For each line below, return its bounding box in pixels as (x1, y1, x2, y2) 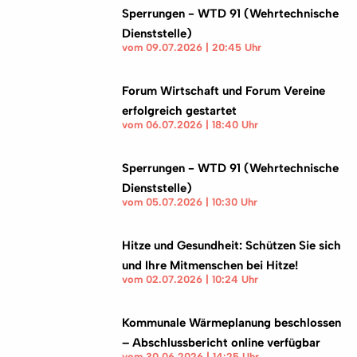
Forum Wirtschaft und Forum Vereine (122, 84, 326, 98)
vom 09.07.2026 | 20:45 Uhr (122, 41, 262, 53)
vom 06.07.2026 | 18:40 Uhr (122, 119, 259, 131)
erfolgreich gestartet (122, 104, 237, 118)
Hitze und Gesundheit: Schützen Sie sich (122, 238, 342, 253)
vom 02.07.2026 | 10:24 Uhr (122, 273, 259, 285)
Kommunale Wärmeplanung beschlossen (122, 316, 342, 330)
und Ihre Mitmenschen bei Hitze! (122, 258, 299, 273)
